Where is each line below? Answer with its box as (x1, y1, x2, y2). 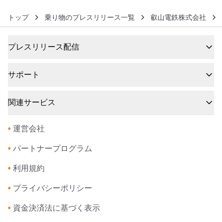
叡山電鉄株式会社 (151, 13, 206, 21)
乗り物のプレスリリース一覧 (45, 13, 135, 21)
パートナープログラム (13, 144, 92, 153)
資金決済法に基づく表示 (13, 204, 100, 212)
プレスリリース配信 (8, 43, 79, 51)
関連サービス (8, 98, 55, 107)
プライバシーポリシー (13, 184, 92, 192)
